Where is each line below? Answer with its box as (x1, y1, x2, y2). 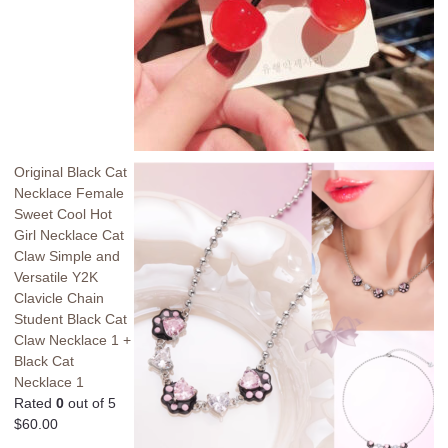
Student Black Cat (14, 310, 127, 327)
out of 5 (64, 394, 116, 411)
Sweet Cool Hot (14, 205, 112, 222)
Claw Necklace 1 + (14, 331, 131, 348)
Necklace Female (14, 184, 124, 201)
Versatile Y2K (14, 268, 98, 285)
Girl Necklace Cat (14, 226, 124, 243)
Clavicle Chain (14, 289, 104, 306)
